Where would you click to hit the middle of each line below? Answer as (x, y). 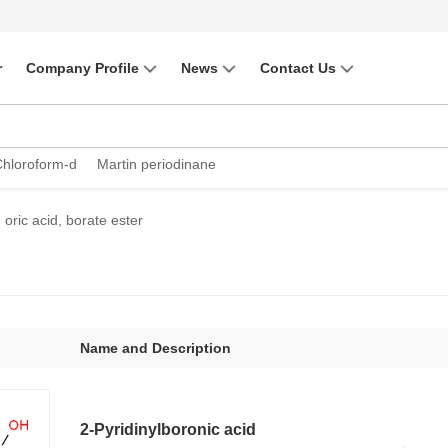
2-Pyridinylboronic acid (168, 429)
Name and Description (155, 347)
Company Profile (82, 68)
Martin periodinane (156, 164)
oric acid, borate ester (74, 220)
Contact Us (298, 68)
